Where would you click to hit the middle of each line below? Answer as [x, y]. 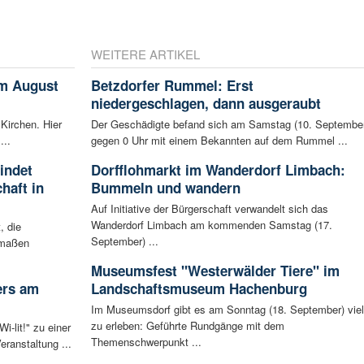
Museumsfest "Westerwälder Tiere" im [215, 270]
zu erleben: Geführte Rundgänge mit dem [187, 325]
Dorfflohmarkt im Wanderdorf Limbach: [218, 169]
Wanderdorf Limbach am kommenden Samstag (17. [211, 224]
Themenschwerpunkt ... [146, 341]
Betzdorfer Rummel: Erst [172, 85]
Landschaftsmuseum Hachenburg [199, 288]
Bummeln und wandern [165, 187]
